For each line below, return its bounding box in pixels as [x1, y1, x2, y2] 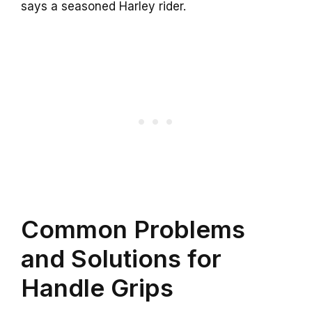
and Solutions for [21, 243, 221, 273]
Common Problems [21, 214, 245, 244]
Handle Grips [21, 272, 173, 302]
